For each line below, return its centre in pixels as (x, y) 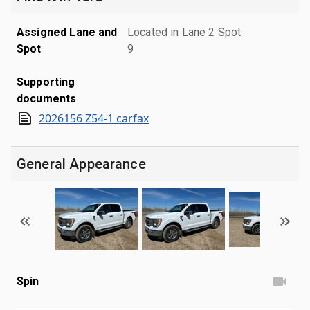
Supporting (46, 82)
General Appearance (81, 164)
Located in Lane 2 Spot (184, 32)
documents (47, 98)
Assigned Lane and (67, 32)
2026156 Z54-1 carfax (94, 118)
